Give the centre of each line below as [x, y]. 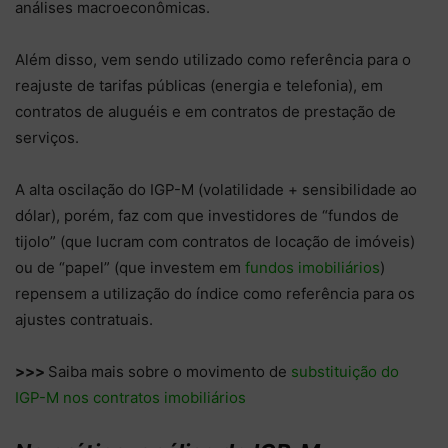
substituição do [345, 371]
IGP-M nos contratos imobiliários [130, 397]
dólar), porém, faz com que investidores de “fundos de [207, 215]
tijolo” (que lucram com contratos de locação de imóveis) [215, 241]
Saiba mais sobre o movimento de [169, 371]
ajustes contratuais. [86, 319]
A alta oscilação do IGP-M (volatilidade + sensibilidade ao [216, 189]
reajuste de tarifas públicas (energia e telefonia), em [199, 85]
